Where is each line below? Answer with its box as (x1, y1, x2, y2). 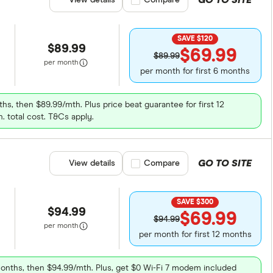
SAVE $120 (177, 35, 213, 43)
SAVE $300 (177, 198, 214, 206)
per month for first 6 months (140, 66, 250, 76)
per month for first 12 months (138, 230, 252, 239)
